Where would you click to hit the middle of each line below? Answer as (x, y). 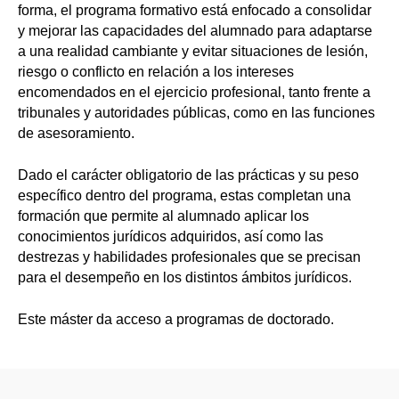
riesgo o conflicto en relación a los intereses (156, 72)
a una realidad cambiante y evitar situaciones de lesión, (193, 52)
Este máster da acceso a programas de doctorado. (176, 320)
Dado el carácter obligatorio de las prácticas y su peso (188, 175)
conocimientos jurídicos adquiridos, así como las (171, 237)
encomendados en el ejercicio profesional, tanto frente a (194, 93)
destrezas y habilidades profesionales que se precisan (189, 257)
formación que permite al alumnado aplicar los (163, 216)
